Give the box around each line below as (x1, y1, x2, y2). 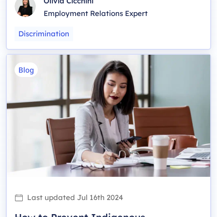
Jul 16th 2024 (77, 193, 123, 202)
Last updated (27, 193, 75, 202)
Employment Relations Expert (44, 9, 148, 18)
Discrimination (18, 29, 69, 39)
